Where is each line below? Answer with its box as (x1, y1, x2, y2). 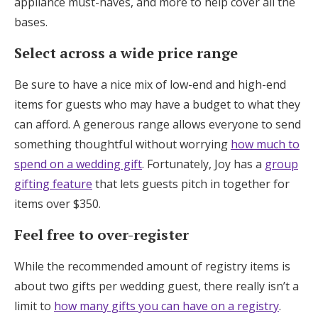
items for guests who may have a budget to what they (14, 96, 300, 112)
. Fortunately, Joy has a (142, 155, 265, 172)
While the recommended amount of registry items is (14, 258, 290, 274)
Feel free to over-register (14, 224, 192, 244)
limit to (14, 297, 54, 314)
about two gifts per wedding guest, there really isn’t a (14, 278, 299, 294)
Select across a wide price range (14, 43, 238, 62)
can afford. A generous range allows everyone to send (14, 116, 301, 132)
